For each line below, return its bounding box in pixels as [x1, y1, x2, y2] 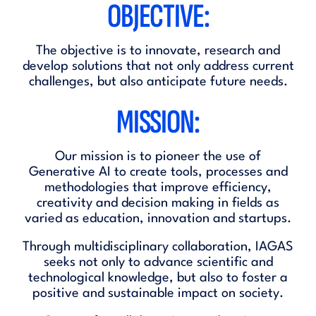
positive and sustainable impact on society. [32, 287, 284, 300]
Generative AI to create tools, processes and [28, 166, 288, 178]
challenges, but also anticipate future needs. [28, 75, 288, 88]
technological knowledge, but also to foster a [28, 272, 288, 284]
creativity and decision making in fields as [37, 197, 279, 209]
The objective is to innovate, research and [36, 44, 280, 57]
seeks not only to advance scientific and [43, 256, 273, 269]
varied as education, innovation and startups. [25, 212, 291, 225]
